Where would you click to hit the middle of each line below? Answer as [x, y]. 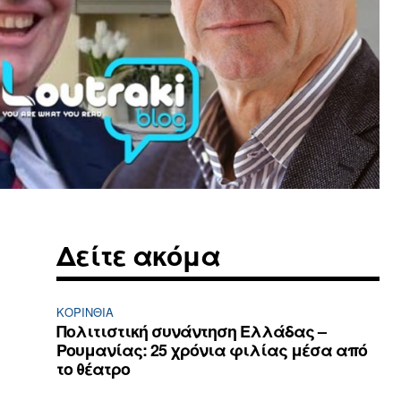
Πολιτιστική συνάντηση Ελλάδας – [192, 332]
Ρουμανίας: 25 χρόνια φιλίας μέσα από [212, 350]
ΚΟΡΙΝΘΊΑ [85, 312]
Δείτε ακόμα [139, 255]
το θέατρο [94, 369]
